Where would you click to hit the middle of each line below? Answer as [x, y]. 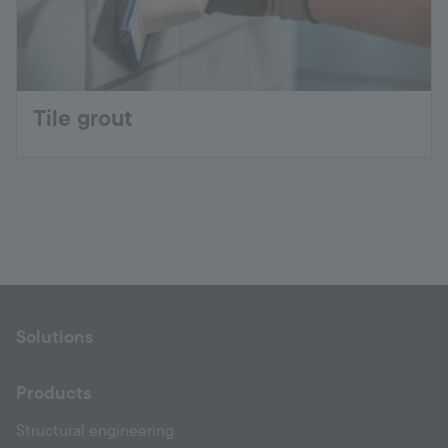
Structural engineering [95, 430]
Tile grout [83, 118]
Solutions [54, 336]
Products [53, 392]
